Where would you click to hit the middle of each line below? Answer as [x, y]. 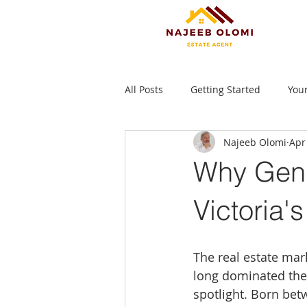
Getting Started [225, 89]
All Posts [144, 89]
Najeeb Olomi [255, 142]
